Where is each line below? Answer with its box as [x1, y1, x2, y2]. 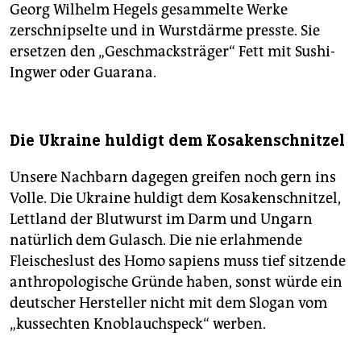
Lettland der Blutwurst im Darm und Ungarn [10, 210, 313, 229]
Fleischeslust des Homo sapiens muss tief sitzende [10, 252, 346, 271]
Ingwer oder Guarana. [10, 64, 156, 82]
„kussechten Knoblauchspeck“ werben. [10, 315, 266, 334]
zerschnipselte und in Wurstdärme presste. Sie [10, 22, 320, 40]
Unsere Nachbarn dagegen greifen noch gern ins [10, 168, 336, 187]
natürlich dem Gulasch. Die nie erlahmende [10, 231, 302, 250]
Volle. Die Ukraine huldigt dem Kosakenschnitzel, [10, 189, 341, 208]
